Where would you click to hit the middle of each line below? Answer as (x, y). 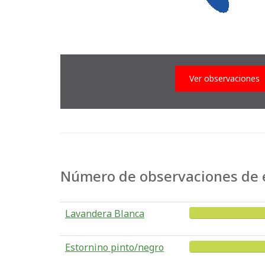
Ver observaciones (224, 78)
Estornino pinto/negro (114, 247)
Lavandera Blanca (105, 214)
